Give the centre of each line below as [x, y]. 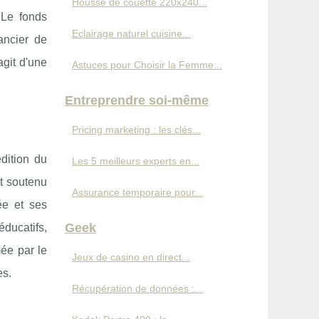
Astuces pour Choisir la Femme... [147, 65]
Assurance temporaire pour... [137, 192]
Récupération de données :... [137, 288]
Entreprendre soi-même [137, 100]
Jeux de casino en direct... [131, 257]
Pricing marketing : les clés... [136, 130]
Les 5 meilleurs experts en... [136, 161]
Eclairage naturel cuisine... [131, 33]
